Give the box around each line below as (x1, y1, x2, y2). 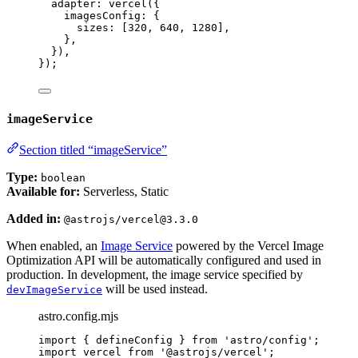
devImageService (6, 284, 102, 296)
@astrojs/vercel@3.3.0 (64, 213, 198, 226)
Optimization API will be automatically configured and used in (6, 253, 321, 268)
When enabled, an (6, 239, 101, 253)
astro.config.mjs (38, 309, 118, 324)
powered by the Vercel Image (173, 239, 324, 253)
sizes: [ (77, 21, 128, 34)
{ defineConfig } (77, 334, 192, 347)
